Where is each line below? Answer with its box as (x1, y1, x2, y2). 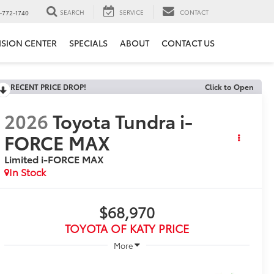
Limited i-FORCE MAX (4, 152, 104, 166)
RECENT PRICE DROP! (10, 81, 86, 92)
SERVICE (119, 7, 144, 17)
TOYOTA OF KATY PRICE (64, 220, 189, 237)
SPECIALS (69, 37, 108, 50)
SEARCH (60, 7, 84, 17)
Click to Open (205, 81, 253, 92)
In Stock (9, 165, 46, 179)
